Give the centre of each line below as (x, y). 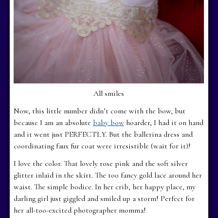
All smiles (109, 93)
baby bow (109, 122)
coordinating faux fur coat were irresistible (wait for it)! (102, 146)
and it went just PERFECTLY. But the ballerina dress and (103, 134)
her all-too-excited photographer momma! (80, 210)
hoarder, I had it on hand (164, 122)
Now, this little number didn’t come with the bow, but (100, 111)
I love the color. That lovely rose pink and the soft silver (101, 163)
